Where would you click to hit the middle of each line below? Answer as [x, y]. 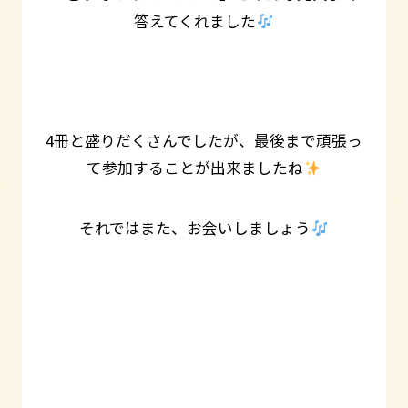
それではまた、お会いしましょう [195, 228]
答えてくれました [195, 20]
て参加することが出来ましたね [195, 168]
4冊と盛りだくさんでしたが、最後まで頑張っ [204, 141]
